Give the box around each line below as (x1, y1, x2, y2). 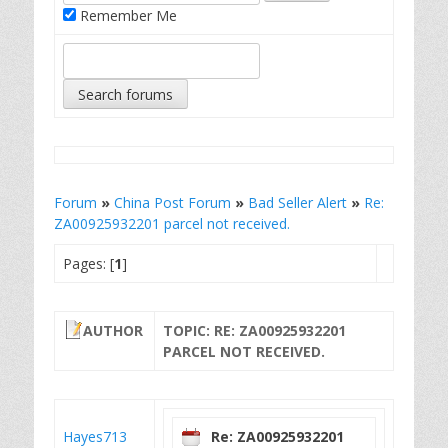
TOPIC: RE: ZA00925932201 (163, 321, 346, 340)
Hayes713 (63, 427, 127, 446)
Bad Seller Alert (248, 193, 347, 212)
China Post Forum (114, 193, 231, 212)
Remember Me (76, 6, 177, 25)
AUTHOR (83, 321, 143, 340)
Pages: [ (63, 254, 114, 273)
